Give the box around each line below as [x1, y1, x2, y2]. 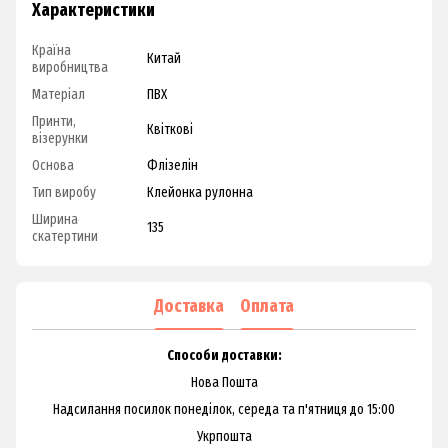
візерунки [32, 130, 88, 148]
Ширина [32, 211, 78, 229]
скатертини [32, 228, 98, 246]
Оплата [240, 294, 294, 317]
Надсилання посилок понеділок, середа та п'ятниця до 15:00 [53, 401, 395, 419]
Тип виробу [32, 184, 96, 202]
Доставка [154, 294, 224, 317]
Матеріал [32, 86, 85, 104]
